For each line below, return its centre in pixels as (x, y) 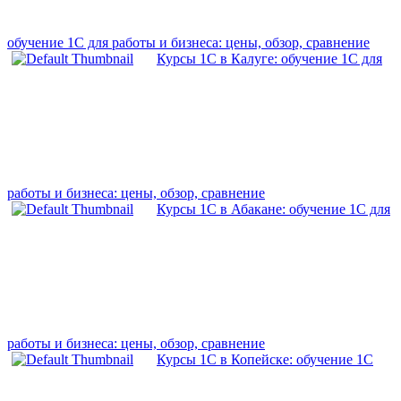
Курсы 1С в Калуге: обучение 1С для (269, 59)
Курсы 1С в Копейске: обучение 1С (265, 360)
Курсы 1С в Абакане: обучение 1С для (273, 209)
